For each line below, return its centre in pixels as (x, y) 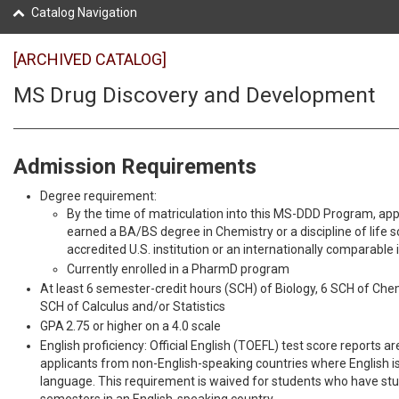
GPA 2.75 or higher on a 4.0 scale (130, 326)
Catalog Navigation (84, 12)
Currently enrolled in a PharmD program (178, 269)
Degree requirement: (98, 196)
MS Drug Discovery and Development (194, 95)
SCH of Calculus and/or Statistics (133, 306)
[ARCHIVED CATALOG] (90, 59)
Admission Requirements (135, 167)
